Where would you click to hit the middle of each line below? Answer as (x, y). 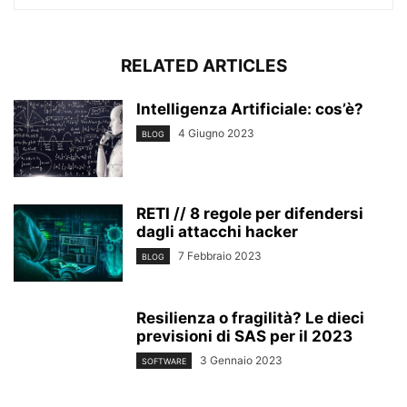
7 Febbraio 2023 (220, 255)
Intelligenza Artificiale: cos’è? (250, 109)
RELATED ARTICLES (203, 65)
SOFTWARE (164, 361)
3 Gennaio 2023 (241, 360)
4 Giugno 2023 (216, 133)
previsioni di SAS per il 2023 (244, 336)
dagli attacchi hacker (217, 231)
